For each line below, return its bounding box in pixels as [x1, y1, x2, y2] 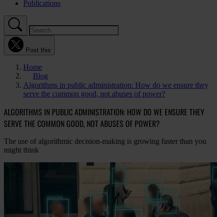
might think [4, 146, 39, 155]
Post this [26, 46, 51, 54]
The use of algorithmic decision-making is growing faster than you [4, 137, 206, 146]
